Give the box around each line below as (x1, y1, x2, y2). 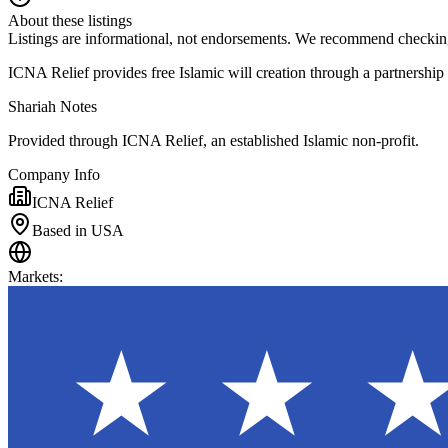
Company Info (8, 165, 100, 183)
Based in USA (32, 221, 124, 239)
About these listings (8, 11, 132, 29)
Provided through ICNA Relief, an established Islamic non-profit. (8, 131, 419, 149)
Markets (8, 267, 59, 285)
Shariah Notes (8, 97, 97, 115)
